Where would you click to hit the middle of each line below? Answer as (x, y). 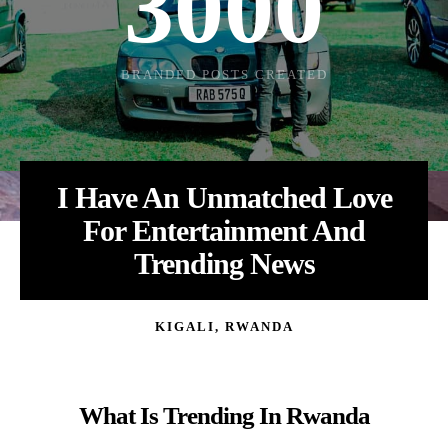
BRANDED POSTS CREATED (224, 74)
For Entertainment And (224, 230)
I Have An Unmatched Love (224, 197)
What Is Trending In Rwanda (224, 415)
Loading (248, 14)
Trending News (224, 263)
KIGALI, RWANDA (224, 326)
